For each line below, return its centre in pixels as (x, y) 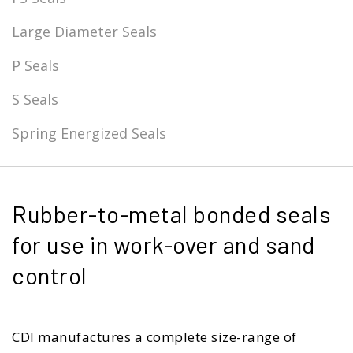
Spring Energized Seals (89, 133)
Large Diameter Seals (84, 32)
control (50, 275)
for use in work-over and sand (163, 244)
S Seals (35, 99)
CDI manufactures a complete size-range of (154, 337)
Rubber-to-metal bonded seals (171, 214)
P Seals (35, 65)
